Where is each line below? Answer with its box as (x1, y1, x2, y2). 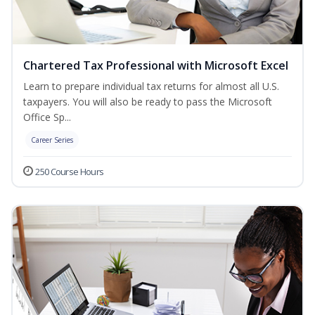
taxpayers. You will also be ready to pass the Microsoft (23, 95, 272, 109)
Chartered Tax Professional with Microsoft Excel (23, 58, 288, 74)
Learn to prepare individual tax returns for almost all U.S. (23, 79, 279, 94)
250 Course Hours (35, 165, 104, 179)
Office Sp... (23, 110, 71, 124)
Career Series (31, 135, 73, 146)
